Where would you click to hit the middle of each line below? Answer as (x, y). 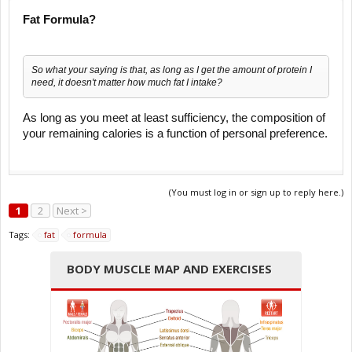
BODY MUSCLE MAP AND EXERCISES (169, 268)
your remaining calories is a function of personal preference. (175, 133)
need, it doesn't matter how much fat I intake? (127, 82)
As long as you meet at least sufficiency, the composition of (174, 117)
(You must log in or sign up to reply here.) (256, 192)
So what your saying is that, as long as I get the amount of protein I (172, 70)
